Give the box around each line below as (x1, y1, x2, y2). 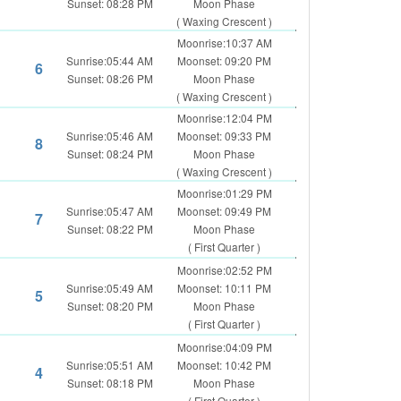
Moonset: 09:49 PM (177, 203, 271, 218)
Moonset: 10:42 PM (177, 357, 271, 372)
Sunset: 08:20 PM (66, 298, 153, 313)
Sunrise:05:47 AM (66, 203, 153, 218)
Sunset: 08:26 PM (66, 71, 153, 86)
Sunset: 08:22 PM (66, 221, 153, 236)
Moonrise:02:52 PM (176, 262, 272, 277)
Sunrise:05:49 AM (66, 280, 153, 295)
